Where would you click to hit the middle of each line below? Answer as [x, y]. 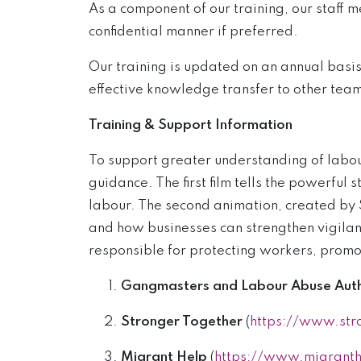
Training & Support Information [190, 125]
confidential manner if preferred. [193, 32]
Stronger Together [181, 322]
